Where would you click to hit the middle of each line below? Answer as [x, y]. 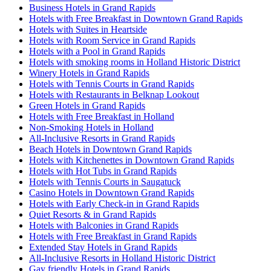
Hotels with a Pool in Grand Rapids [97, 51]
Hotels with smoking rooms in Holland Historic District [135, 62]
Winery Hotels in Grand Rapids [89, 73]
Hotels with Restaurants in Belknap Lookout [114, 94]
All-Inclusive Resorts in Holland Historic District [122, 258]
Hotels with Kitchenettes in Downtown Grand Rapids [132, 160]
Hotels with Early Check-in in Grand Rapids [114, 203]
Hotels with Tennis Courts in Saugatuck [105, 181]
